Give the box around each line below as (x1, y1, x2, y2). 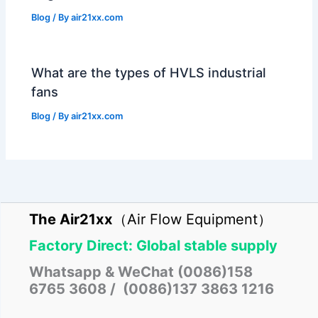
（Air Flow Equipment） (113, 211, 272, 229)
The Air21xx (29, 211, 113, 229)
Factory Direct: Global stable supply (29, 236, 278, 254)
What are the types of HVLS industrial (31, 65, 267, 81)
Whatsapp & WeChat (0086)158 (29, 263, 253, 280)
